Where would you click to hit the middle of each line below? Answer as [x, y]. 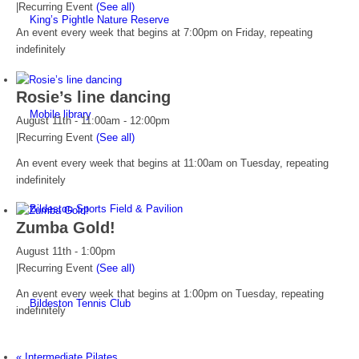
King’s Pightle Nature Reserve [99, 20]
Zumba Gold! [66, 228]
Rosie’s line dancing [93, 97]
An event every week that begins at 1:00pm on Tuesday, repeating [170, 294]
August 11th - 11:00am [68, 121]
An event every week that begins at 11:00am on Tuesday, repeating [172, 163]
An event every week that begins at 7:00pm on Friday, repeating [164, 33]
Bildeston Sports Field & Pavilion [106, 209]
